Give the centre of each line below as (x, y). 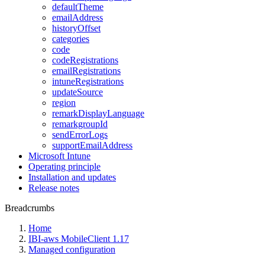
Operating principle (64, 167)
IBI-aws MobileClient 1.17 (79, 239)
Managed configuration (72, 249)
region (64, 103)
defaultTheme (78, 7)
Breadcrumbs (30, 208)
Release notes (54, 188)
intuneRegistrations (88, 81)
